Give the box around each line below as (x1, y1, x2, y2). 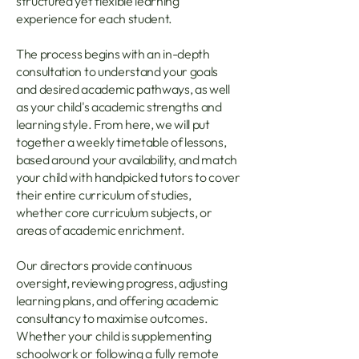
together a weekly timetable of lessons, (16, 134, 227, 150)
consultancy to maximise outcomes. (16, 310, 208, 326)
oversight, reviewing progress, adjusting (16, 275, 228, 291)
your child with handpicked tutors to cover (16, 169, 240, 185)
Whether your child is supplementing (16, 328, 212, 344)
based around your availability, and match (16, 151, 237, 167)
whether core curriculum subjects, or (16, 204, 212, 220)
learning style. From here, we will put (16, 116, 210, 132)
